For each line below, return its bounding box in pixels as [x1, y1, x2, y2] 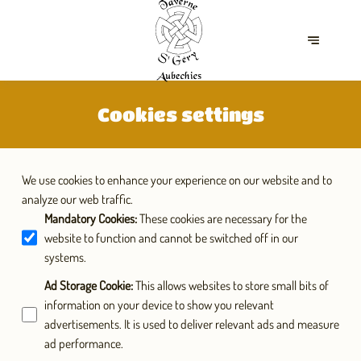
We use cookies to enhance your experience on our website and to [21, 171, 332, 188]
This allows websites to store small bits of [135, 277, 329, 294]
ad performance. [44, 335, 123, 352]
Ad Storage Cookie [44, 277, 131, 294]
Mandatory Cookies [44, 210, 135, 226]
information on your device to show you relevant [44, 297, 274, 313]
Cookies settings [97, 103, 264, 126]
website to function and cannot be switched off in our [44, 229, 298, 246]
